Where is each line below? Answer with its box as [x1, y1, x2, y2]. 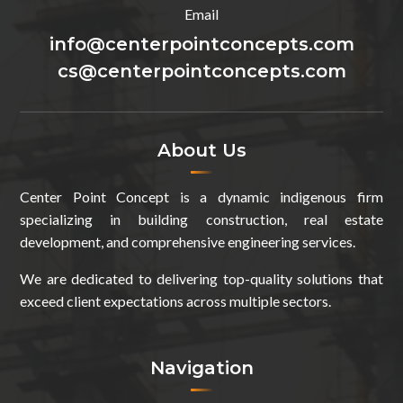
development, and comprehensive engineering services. [20, 233, 356, 251]
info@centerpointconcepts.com [49, 33, 354, 56]
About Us [157, 139, 246, 162]
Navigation [149, 357, 254, 380]
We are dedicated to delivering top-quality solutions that [20, 270, 383, 288]
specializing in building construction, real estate [20, 210, 383, 228]
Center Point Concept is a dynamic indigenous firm [20, 188, 383, 206]
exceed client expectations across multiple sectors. [20, 292, 332, 310]
